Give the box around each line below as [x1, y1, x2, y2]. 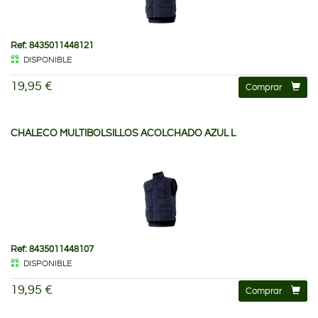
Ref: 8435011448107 [11, 243, 94, 254]
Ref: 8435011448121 [11, 40, 94, 50]
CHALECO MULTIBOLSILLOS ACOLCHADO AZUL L [11, 128, 236, 138]
